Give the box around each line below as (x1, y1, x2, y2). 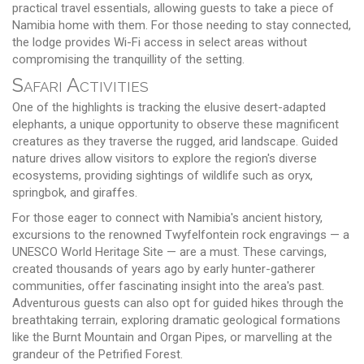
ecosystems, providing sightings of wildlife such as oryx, (12, 167, 313, 183)
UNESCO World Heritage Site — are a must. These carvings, (12, 244, 327, 259)
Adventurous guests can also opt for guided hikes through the (12, 295, 344, 310)
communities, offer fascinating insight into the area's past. (12, 278, 324, 293)
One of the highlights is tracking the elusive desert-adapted (12, 99, 326, 115)
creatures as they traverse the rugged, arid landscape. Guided (12, 133, 338, 149)
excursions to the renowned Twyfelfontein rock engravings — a (12, 227, 349, 242)
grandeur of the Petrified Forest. (12, 346, 183, 362)
